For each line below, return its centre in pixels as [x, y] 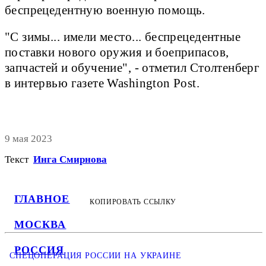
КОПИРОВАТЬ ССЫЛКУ [133, 202]
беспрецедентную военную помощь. [105, 10]
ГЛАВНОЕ [42, 199]
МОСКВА [40, 224]
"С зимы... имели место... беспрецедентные [123, 37]
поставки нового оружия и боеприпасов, [117, 53]
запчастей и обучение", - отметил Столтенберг [132, 68]
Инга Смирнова [70, 159]
